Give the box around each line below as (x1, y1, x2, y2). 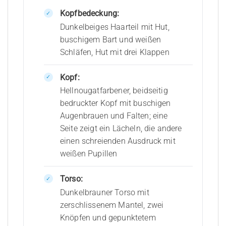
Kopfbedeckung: (60, 9, 120, 19)
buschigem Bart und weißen (60, 34, 161, 44)
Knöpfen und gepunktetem (60, 212, 156, 222)
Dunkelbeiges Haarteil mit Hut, (60, 22, 169, 32)
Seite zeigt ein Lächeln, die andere (60, 124, 182, 134)
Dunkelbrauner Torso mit (60, 187, 149, 197)
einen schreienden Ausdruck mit (60, 136, 176, 146)
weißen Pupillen (60, 149, 118, 159)
